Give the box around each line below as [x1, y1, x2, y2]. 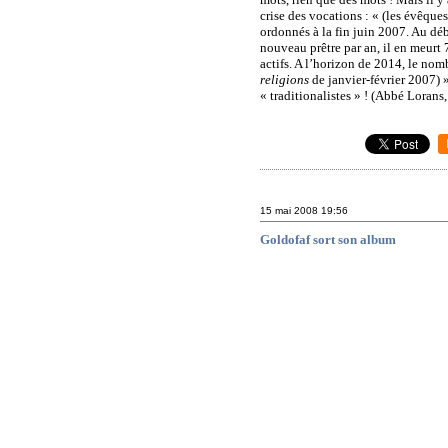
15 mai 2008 [260, 204, 319, 216]
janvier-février [328, 71, 406, 87]
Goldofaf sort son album [260, 232, 397, 248]
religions [260, 71, 310, 87]
